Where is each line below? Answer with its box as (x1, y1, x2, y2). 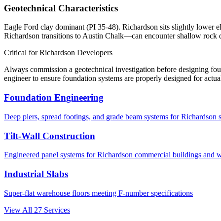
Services (42, 205, 70, 214)
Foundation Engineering (4, 92, 104, 103)
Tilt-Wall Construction (4, 130, 95, 141)
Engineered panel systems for (4, 150, 97, 159)
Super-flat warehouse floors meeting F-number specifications (4, 188, 193, 197)
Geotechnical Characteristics (4, 2, 118, 13)
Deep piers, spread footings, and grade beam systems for (4, 112, 181, 121)
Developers (75, 48, 112, 57)
